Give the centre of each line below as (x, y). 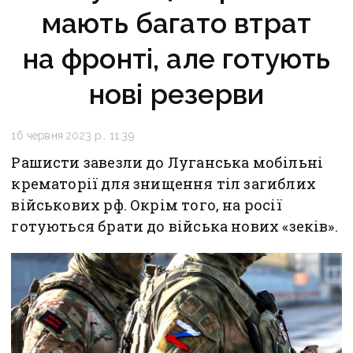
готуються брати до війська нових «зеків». (175, 227)
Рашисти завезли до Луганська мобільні (167, 163)
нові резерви (176, 95)
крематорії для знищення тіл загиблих (163, 184)
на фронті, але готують (176, 59)
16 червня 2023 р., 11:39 (72, 136)
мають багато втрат (176, 24)
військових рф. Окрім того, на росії (147, 205)
